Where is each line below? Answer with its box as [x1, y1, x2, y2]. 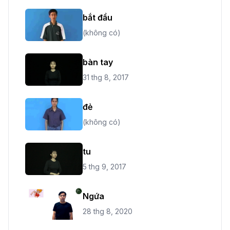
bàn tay [83, 56, 113, 67]
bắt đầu [83, 12, 112, 23]
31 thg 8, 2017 [83, 72, 129, 82]
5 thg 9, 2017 [83, 162, 126, 171]
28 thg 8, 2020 [83, 206, 132, 216]
